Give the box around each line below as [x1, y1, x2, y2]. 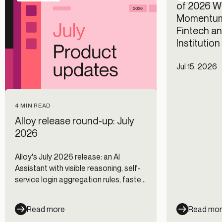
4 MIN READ [15, 102, 53, 110]
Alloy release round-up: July [15, 114, 134, 127]
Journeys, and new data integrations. [15, 186, 141, 196]
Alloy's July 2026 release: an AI [15, 152, 120, 162]
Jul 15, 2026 [176, 61, 217, 71]
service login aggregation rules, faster [15, 174, 144, 185]
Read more [27, 204, 65, 214]
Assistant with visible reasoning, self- [15, 163, 140, 173]
